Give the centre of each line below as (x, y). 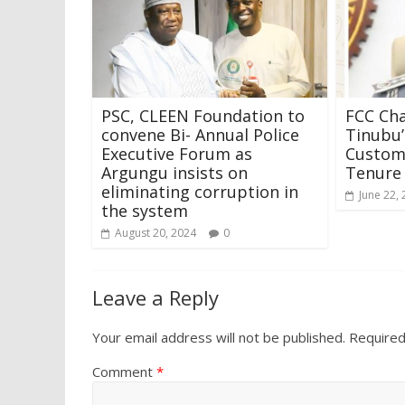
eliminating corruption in (200, 191)
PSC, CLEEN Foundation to (203, 115)
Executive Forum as (177, 153)
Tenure (373, 172)
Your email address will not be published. (219, 337)
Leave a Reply (155, 297)
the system (145, 210)
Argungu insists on (174, 172)
